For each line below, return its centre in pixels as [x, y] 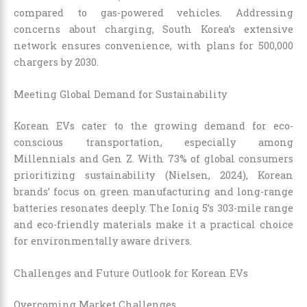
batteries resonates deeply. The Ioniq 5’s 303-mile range [153, 208]
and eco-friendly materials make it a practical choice [153, 224]
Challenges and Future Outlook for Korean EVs [131, 273]
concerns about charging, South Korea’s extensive [153, 29]
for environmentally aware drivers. [103, 241]
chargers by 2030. [56, 62]
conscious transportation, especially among [153, 142]
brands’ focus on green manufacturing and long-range [153, 191]
